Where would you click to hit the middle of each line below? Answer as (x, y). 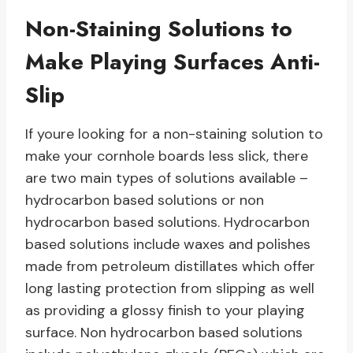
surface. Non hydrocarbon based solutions (164, 333)
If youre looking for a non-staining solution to (174, 134)
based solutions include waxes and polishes (168, 245)
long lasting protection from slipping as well (170, 289)
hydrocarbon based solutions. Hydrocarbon (167, 223)
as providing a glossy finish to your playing (165, 311)
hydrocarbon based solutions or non (145, 201)
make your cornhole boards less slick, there (167, 156)
